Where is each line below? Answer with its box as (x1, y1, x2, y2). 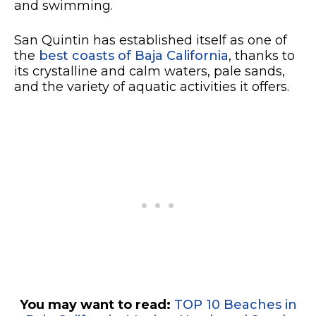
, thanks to (229, 47, 295, 63)
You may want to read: (19, 296, 174, 312)
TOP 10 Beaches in (174, 296, 297, 312)
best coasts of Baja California (39, 47, 229, 63)
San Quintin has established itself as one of (14, 32, 287, 48)
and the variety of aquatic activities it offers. (14, 78, 289, 95)
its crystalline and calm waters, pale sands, (14, 63, 285, 79)
